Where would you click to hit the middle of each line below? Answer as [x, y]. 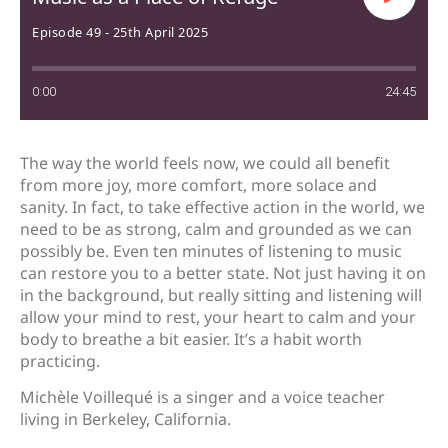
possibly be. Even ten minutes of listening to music [211, 250]
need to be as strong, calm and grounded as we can [216, 228]
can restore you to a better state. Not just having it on [223, 272]
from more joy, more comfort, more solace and [198, 184]
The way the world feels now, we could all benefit [205, 162]
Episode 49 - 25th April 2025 [120, 31]
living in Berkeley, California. [127, 419]
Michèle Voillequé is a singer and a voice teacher [202, 397]
